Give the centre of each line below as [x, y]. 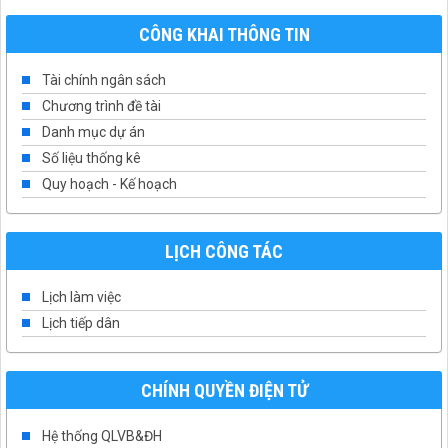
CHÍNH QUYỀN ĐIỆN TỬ [224, 390]
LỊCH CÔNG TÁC [224, 251]
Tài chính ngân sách [104, 79]
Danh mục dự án [93, 131]
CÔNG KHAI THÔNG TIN [224, 34]
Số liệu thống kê [91, 157]
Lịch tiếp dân [81, 322]
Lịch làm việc [81, 296]
